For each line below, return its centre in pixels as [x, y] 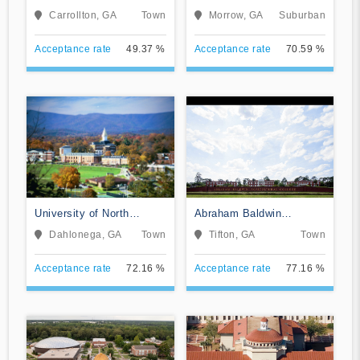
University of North [82, 213]
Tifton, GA [232, 234]
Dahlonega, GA [86, 234]
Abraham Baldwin [237, 213]
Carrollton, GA [83, 15]
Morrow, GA [236, 15]
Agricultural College [243, 228]
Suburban [302, 15]
